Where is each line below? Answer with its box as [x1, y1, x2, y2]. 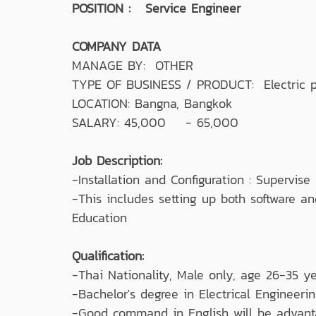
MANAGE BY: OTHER [72, 55, 193, 75]
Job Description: [72, 150, 172, 170]
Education [72, 207, 127, 227]
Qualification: [72, 245, 149, 265]
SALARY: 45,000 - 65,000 [72, 112, 238, 132]
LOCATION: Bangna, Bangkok [72, 93, 233, 113]
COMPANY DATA [72, 36, 161, 56]
